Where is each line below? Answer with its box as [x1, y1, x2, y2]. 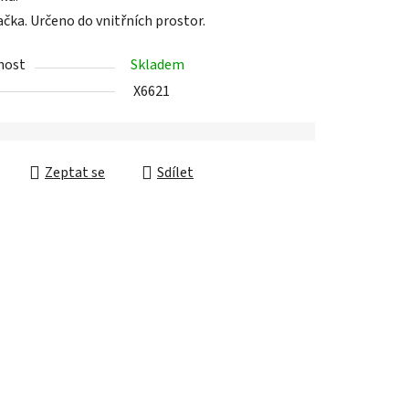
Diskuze [66, 352, 149, 380]
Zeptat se [45, 108, 105, 129]
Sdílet [157, 108, 194, 129]
